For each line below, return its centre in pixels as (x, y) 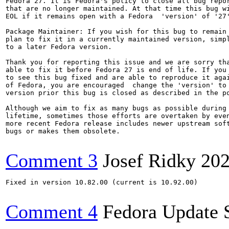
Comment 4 (52, 212)
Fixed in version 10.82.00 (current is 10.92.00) (102, 182)
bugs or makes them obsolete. (63, 131)
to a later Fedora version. (59, 47)
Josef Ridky (149, 161)
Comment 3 (52, 161)
